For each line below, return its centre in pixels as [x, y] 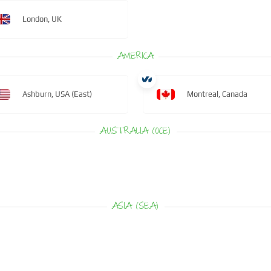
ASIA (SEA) [135, 207]
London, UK [42, 19]
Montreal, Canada [217, 94]
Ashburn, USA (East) [57, 94]
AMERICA [135, 57]
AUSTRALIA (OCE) [135, 132]
